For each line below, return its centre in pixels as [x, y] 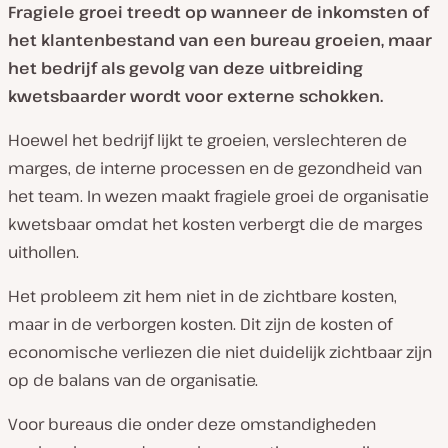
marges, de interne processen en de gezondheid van [215, 168]
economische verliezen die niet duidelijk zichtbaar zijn [220, 352]
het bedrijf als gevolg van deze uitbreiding [185, 68]
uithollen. [43, 252]
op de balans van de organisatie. [133, 380]
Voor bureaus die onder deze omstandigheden [192, 424]
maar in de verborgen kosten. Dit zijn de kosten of [200, 324]
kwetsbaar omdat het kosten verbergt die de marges [215, 224]
